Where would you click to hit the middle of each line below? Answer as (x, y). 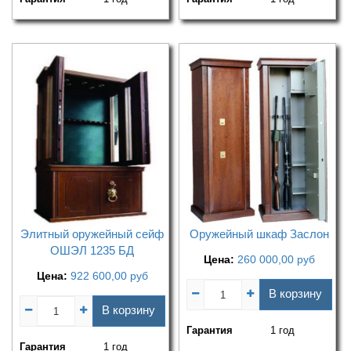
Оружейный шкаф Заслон (259, 234)
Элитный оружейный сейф (92, 234)
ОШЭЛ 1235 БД (92, 251)
